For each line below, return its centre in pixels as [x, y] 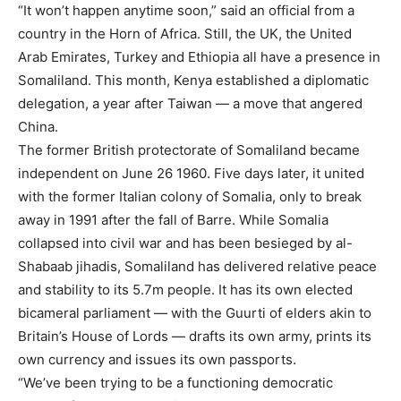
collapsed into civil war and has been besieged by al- [185, 243]
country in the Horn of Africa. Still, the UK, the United [185, 33]
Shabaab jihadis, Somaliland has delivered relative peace [197, 266]
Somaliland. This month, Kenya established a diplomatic [193, 80]
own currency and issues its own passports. [157, 359]
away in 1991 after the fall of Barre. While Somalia [173, 219]
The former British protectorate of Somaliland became [189, 149]
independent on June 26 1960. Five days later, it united [191, 173]
